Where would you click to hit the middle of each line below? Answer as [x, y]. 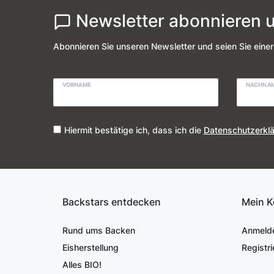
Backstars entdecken [112, 202]
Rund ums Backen [99, 230]
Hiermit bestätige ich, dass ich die [134, 130]
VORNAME [76, 85]
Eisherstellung [91, 247]
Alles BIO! [82, 264]
